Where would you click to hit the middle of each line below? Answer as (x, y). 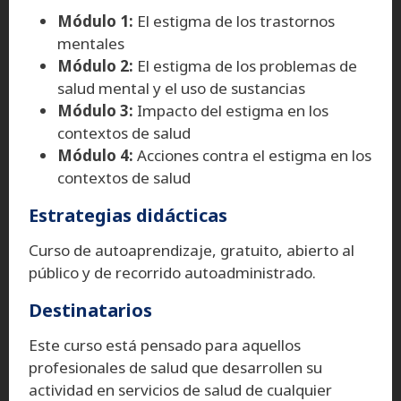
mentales (91, 43)
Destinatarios (90, 310)
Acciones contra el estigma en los (252, 155)
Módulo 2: (95, 65)
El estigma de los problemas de (245, 65)
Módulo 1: (97, 21)
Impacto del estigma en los (231, 110)
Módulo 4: (95, 155)
